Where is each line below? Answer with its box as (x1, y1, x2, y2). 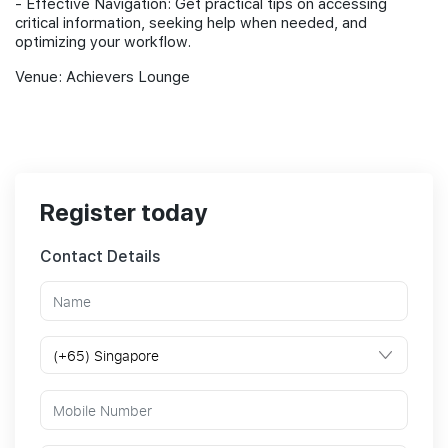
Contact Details (40, 247, 161, 266)
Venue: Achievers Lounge (15, 68, 190, 86)
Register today (40, 198, 207, 227)
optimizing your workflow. (15, 33, 191, 51)
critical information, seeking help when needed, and (15, 14, 367, 32)
